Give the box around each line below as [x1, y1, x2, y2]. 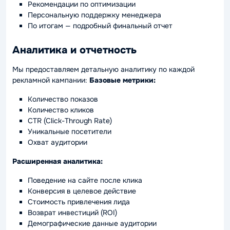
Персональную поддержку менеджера [28, 10, 161, 20]
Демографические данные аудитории [28, 218, 157, 228]
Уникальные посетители [28, 126, 111, 136]
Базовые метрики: [89, 75, 156, 85]
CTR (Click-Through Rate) [28, 116, 112, 125]
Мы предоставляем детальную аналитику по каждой [12, 64, 195, 74]
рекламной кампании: [12, 75, 89, 85]
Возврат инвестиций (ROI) [28, 207, 117, 217]
